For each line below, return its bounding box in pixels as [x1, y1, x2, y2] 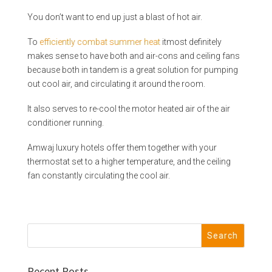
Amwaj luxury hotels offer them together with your [27, 143, 217, 153]
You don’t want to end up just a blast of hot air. [27, 12, 202, 22]
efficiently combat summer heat [39, 36, 160, 47]
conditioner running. [27, 118, 104, 127]
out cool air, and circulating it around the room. [27, 78, 205, 89]
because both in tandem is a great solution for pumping [27, 64, 238, 75]
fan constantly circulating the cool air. [27, 171, 170, 181]
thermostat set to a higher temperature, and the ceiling [27, 157, 231, 167]
